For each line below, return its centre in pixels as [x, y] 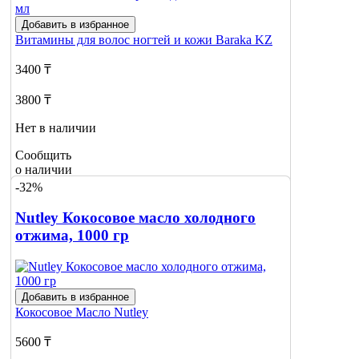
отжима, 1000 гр [72, 236]
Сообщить [43, 155]
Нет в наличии [56, 128]
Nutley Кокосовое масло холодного [135, 218]
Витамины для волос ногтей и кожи [115, 40]
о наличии [44, 170]
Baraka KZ [244, 40]
